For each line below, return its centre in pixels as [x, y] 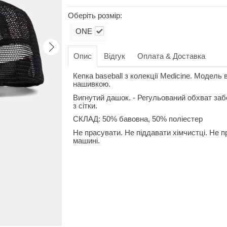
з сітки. [85, 106]
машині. [86, 141]
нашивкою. [91, 84]
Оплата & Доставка [171, 56]
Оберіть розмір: [95, 16]
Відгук [114, 56]
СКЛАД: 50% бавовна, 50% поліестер [138, 119]
